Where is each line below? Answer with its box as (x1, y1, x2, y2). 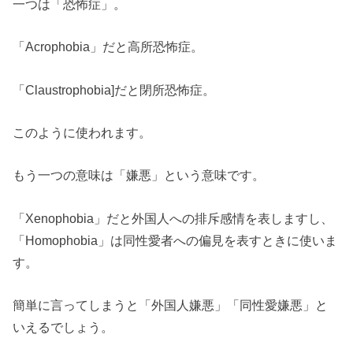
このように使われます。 (13, 124, 152, 139)
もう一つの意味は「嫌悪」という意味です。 (13, 168, 266, 183)
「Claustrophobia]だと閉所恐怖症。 (13, 82, 216, 97)
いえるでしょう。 (13, 320, 114, 335)
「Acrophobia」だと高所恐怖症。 (13, 39, 204, 54)
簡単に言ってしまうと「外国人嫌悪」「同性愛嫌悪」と (13, 298, 329, 313)
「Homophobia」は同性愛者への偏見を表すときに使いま (13, 232, 338, 247)
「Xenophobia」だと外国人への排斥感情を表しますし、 (13, 210, 334, 225)
